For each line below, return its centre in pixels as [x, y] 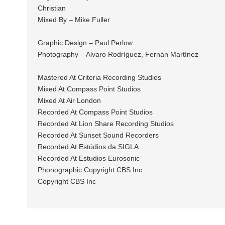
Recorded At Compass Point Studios [95, 112]
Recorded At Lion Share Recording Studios [105, 124]
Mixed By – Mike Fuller [74, 20]
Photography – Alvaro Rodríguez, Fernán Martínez [118, 54]
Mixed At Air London [69, 101]
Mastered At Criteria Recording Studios [99, 78]
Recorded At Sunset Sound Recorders [98, 135]
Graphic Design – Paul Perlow [85, 43]
